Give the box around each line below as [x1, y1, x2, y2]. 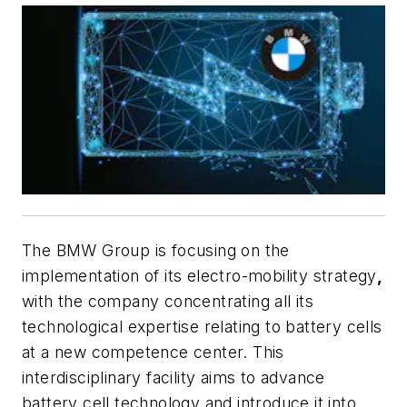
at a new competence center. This [22, 342, 284, 362]
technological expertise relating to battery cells [22, 317, 382, 336]
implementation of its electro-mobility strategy [22, 266, 377, 285]
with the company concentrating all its [22, 292, 314, 311]
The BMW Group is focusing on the [22, 241, 290, 260]
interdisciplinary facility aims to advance [22, 368, 325, 387]
